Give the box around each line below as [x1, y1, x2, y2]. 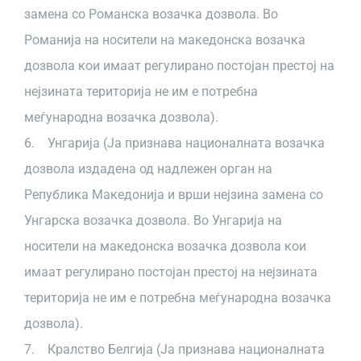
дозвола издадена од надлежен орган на [24, 161, 272, 176]
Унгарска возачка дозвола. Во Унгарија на [24, 213, 282, 228]
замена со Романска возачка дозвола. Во [24, 6, 278, 22]
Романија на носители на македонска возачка [24, 32, 305, 48]
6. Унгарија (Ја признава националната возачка [24, 135, 325, 151]
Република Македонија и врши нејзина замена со [24, 187, 323, 202]
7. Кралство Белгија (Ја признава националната [24, 342, 325, 357]
